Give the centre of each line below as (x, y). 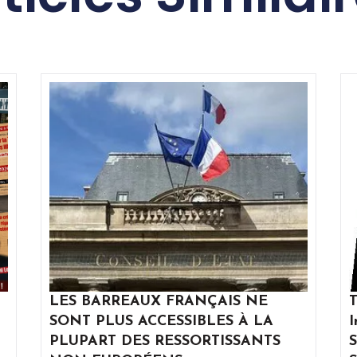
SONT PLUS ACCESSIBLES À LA (161, 322)
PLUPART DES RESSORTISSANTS (165, 342)
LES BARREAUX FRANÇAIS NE (158, 302)
